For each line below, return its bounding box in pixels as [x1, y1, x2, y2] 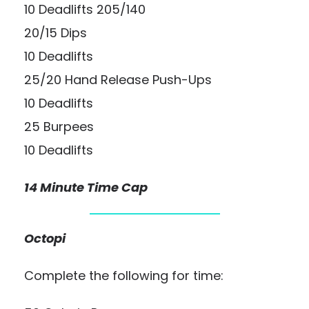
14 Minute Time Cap [24, 179, 148, 196]
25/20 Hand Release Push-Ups [24, 71, 212, 88]
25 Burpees [24, 118, 94, 135]
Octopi [24, 230, 66, 247]
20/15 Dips [24, 24, 87, 41]
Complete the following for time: [24, 267, 223, 284]
